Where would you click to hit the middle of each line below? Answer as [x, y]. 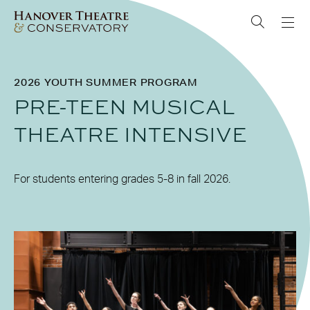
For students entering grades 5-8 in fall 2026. [122, 179]
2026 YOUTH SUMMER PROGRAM [106, 82]
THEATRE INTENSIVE [130, 134]
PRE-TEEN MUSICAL [124, 107]
